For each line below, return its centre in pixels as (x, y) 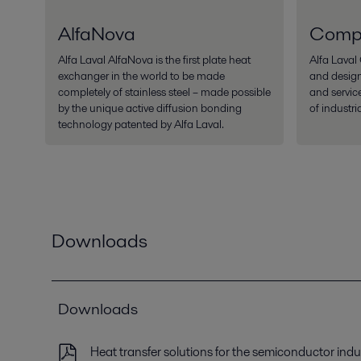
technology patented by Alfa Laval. (141, 124)
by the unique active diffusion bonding (150, 108)
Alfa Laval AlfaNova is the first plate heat (154, 60)
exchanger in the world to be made (141, 76)
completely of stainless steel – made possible (164, 92)
